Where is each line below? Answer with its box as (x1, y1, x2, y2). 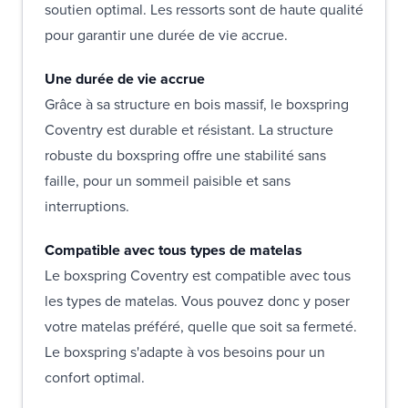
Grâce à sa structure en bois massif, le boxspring (45, 94, 349, 116)
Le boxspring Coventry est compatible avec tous (45, 265, 351, 287)
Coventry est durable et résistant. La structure (45, 119, 333, 141)
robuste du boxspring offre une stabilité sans (45, 145, 326, 167)
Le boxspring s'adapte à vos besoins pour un (45, 342, 325, 363)
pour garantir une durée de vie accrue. (45, 25, 288, 46)
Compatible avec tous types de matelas (45, 240, 302, 261)
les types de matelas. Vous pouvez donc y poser (45, 291, 350, 312)
